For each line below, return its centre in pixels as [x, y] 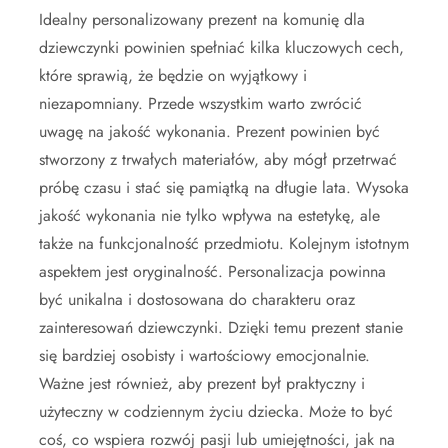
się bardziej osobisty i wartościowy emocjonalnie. [204, 355]
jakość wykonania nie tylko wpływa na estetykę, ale [209, 215]
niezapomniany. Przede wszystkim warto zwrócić [200, 103]
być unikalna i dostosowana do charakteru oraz [197, 299]
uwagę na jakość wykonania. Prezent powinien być [209, 131]
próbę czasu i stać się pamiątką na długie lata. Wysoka [224, 187]
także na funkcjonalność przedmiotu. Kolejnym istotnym [224, 243]
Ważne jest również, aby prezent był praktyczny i [202, 383]
